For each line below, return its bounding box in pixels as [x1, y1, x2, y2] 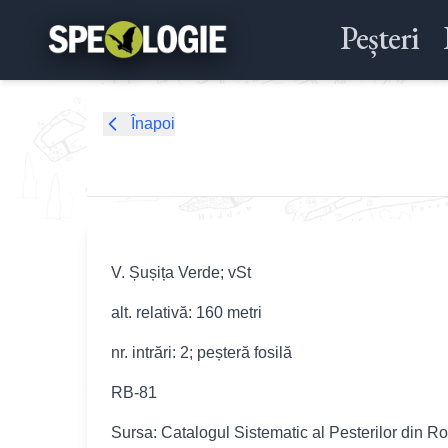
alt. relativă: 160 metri [111, 304, 262, 321]
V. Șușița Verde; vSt [111, 264, 251, 281]
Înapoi [131, 115, 175, 132]
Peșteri [339, 17, 419, 59]
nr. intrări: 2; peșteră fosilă [111, 344, 292, 361]
